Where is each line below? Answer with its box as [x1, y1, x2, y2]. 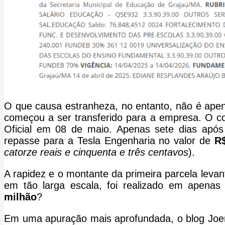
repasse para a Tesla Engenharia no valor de [4, 135, 215, 146]
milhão [4, 191, 37, 202]
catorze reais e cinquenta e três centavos [4, 146, 188, 158]
